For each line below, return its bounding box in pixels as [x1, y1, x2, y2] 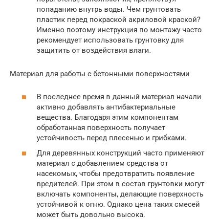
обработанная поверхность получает [37, 123, 165, 132]
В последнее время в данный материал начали [37, 92, 201, 101]
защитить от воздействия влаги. [37, 46, 151, 55]
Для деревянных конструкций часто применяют [37, 149, 204, 158]
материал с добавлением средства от [37, 159, 168, 168]
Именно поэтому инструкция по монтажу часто [37, 25, 202, 35]
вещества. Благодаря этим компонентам [37, 112, 178, 122]
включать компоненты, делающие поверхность [37, 190, 203, 199]
